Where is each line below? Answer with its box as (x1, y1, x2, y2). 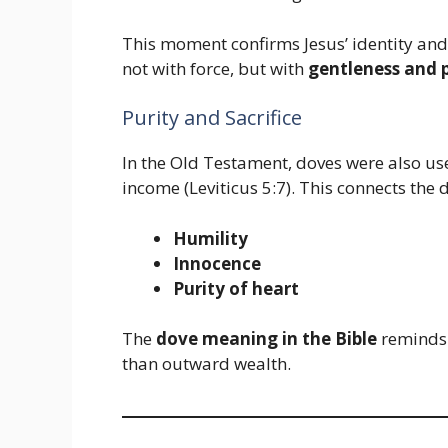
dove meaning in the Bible (156, 327, 377, 351)
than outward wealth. (122, 352, 291, 376)
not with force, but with (122, 56, 308, 80)
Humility (173, 226, 248, 250)
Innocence (173, 251, 261, 275)
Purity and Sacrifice (122, 104, 302, 132)
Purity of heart (173, 276, 299, 300)
